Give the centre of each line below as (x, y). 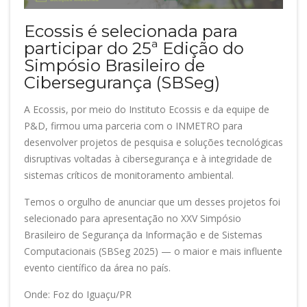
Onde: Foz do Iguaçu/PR (78, 295)
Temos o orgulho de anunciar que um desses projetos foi (152, 202)
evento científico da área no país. (97, 268)
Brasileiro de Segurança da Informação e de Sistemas (143, 235)
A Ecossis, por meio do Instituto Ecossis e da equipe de (147, 110)
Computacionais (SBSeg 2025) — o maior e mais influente (153, 251)
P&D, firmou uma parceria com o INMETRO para (133, 126)
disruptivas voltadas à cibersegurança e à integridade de (148, 159)
